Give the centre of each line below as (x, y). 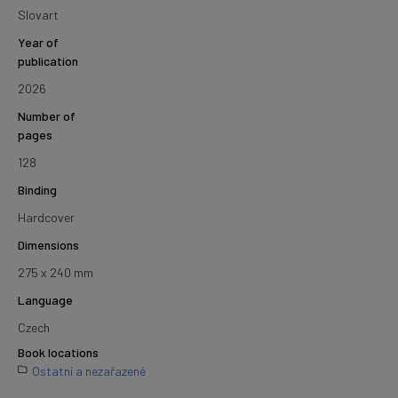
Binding (37, 189)
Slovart (38, 14)
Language (45, 299)
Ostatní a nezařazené (89, 370)
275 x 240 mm (56, 272)
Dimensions (48, 244)
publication (48, 60)
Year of (38, 42)
